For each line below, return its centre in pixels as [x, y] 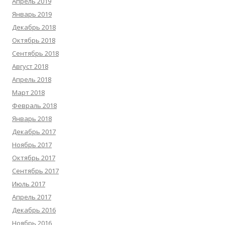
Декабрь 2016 [34, 210]
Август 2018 [30, 66]
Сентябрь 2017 [35, 171]
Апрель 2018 [32, 79]
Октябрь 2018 [34, 40]
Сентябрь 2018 [35, 53]
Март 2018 [28, 92]
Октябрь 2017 [34, 158]
